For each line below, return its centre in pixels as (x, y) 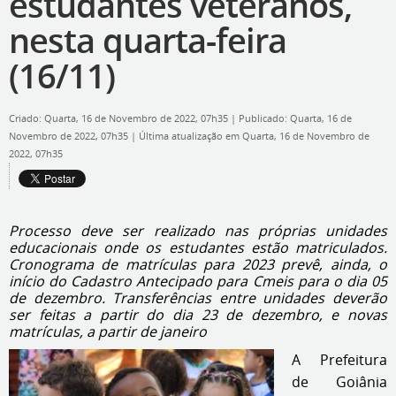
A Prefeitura (339, 360)
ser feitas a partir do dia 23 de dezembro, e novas (198, 315)
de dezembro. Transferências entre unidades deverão (198, 298)
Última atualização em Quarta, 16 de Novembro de (254, 136)
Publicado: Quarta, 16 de (295, 118)
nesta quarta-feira (148, 40)
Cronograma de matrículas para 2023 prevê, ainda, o (198, 264)
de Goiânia (339, 382)
